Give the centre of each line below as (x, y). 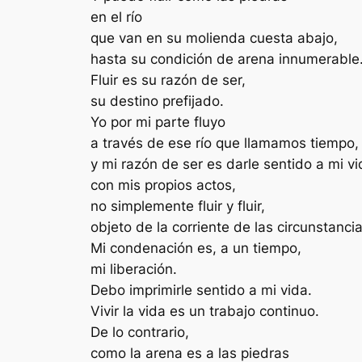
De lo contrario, (140, 332)
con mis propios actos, (163, 185)
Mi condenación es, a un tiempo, (196, 248)
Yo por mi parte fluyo (158, 122)
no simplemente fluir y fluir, (178, 206)
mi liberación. (134, 269)
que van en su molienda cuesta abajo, (214, 38)
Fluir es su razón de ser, (168, 80)
